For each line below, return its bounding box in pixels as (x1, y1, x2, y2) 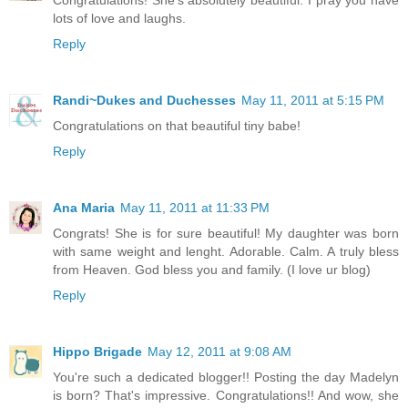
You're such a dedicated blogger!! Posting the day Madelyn (53, 369, 399, 384)
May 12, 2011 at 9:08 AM (148, 343, 291, 359)
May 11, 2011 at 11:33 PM (120, 199, 270, 215)
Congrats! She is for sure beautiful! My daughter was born (53, 225, 399, 240)
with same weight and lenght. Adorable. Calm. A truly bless (53, 243, 399, 259)
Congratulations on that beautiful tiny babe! (53, 117, 301, 133)
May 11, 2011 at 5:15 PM (241, 92, 384, 107)
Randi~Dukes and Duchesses (53, 92, 236, 107)
